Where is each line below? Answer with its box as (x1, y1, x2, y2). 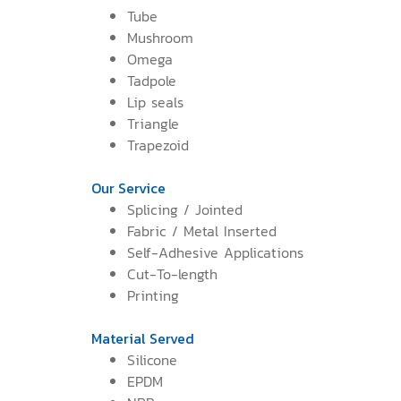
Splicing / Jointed (127, 198, 243, 220)
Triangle (127, 112, 179, 134)
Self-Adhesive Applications (127, 241, 303, 263)
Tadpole (127, 69, 176, 91)
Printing (127, 284, 179, 306)
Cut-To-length (127, 262, 218, 285)
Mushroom (127, 26, 193, 48)
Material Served (91, 327, 194, 349)
